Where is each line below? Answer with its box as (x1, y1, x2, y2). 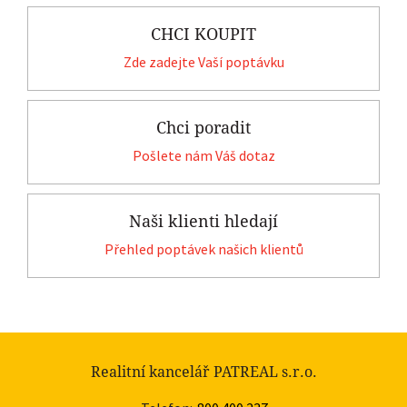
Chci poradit (156, 117, 251, 137)
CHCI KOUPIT (151, 24, 256, 44)
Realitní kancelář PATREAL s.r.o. (90, 362, 317, 381)
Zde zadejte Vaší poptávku (123, 52, 284, 71)
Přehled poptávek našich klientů (104, 239, 303, 258)
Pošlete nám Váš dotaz (132, 145, 275, 164)
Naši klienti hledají (129, 211, 278, 231)
